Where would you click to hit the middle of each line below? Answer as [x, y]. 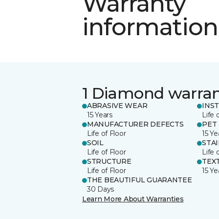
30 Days [101, 189]
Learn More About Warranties [133, 199]
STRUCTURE [109, 161]
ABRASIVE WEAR [117, 105]
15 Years [100, 115]
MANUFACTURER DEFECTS [135, 124]
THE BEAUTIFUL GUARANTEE [140, 180]
